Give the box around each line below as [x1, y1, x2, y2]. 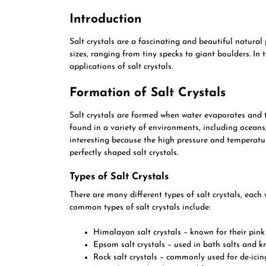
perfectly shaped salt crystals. [69, 148, 178, 157]
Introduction [69, 13, 141, 26]
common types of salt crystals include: [69, 203, 210, 212]
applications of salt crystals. [69, 62, 173, 71]
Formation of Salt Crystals [69, 87, 226, 99]
